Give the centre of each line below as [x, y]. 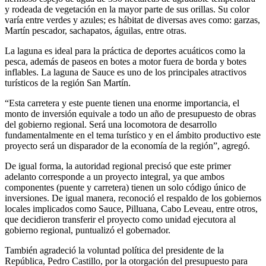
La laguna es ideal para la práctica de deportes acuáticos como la [125, 50]
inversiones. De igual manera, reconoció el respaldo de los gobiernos [133, 198]
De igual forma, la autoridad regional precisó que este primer [118, 166]
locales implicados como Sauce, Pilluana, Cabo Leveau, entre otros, [131, 208]
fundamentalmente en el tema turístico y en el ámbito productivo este [133, 135]
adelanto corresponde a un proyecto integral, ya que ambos [115, 176]
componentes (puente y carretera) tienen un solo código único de [125, 187]
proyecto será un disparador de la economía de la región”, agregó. [127, 145]
